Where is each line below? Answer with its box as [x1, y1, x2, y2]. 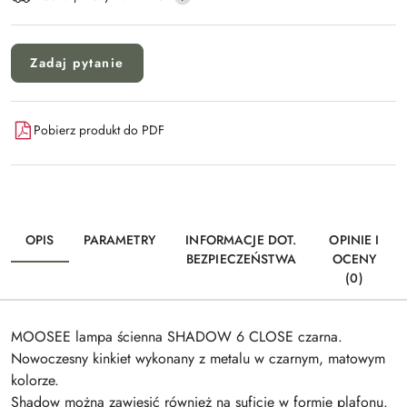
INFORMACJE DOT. [185, 230, 297, 249]
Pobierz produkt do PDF [34, 121, 164, 140]
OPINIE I [329, 230, 380, 249]
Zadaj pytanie [30, 53, 124, 72]
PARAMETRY [83, 230, 155, 249]
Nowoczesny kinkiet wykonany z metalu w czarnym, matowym [11, 347, 385, 369]
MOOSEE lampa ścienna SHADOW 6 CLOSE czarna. [11, 325, 342, 347]
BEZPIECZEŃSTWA [185, 249, 296, 268]
